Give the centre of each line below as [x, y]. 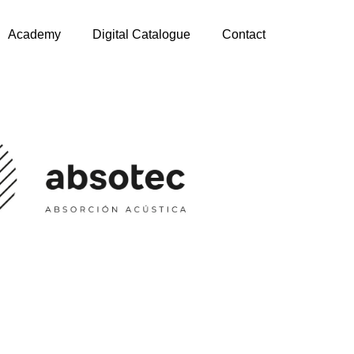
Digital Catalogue [141, 34]
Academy [34, 34]
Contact [244, 34]
